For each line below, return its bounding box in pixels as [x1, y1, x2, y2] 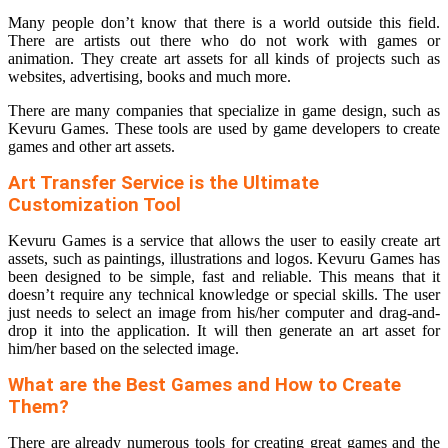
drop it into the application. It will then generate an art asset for [8, 322, 440, 340]
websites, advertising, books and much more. [8, 68, 291, 86]
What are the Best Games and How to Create [8, 374, 401, 397]
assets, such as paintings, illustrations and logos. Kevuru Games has [8, 250, 440, 268]
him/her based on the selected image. [8, 340, 239, 358]
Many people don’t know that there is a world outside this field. [8, 14, 440, 32]
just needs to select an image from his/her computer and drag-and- [8, 304, 440, 322]
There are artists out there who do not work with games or [8, 32, 440, 50]
